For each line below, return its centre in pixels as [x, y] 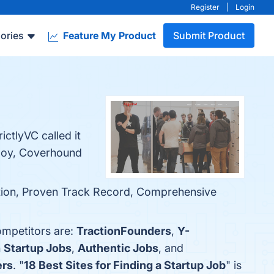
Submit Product [209, 35]
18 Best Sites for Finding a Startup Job [125, 265]
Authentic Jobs [118, 248]
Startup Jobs [38, 248]
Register [205, 7]
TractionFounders [124, 231]
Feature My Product [108, 35]
